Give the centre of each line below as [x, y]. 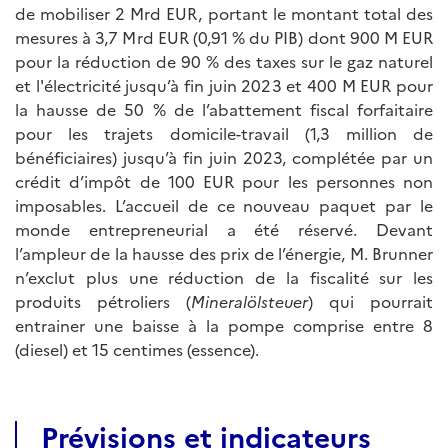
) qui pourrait [370, 301]
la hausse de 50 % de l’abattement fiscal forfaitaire [224, 109]
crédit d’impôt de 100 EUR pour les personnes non [224, 181]
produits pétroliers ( [103, 301]
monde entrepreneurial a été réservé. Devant [224, 229]
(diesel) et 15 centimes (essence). [137, 349]
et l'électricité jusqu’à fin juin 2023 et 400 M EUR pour [224, 85]
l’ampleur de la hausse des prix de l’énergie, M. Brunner [224, 253]
